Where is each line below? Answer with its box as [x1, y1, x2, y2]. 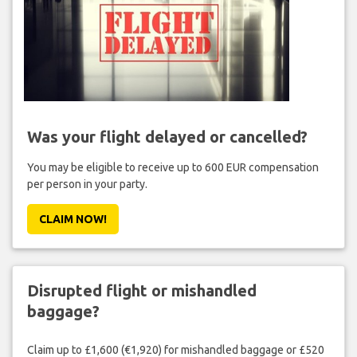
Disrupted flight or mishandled [26, 280, 257, 300]
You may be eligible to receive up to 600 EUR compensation [26, 160, 319, 174]
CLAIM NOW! [38, 212, 107, 226]
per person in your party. [26, 177, 147, 190]
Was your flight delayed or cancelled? [26, 127, 308, 146]
